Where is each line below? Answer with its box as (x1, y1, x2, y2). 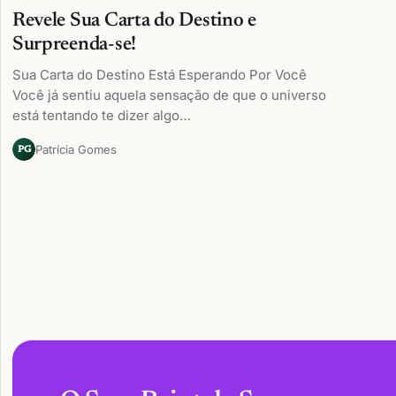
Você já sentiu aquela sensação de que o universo (11, 86, 326, 103)
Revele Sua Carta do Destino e (11, 11, 257, 31)
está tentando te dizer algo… (11, 106, 191, 124)
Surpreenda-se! (11, 34, 137, 55)
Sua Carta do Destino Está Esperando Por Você (11, 65, 307, 83)
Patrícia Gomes (34, 141, 117, 156)
